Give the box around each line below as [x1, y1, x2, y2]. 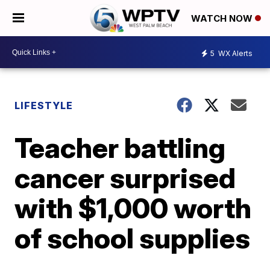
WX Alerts [216, 48, 253, 58]
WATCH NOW [191, 13, 255, 25]
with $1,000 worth [14, 191, 252, 225]
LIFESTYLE [14, 99, 74, 111]
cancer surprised [14, 161, 236, 195]
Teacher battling [14, 131, 226, 165]
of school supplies [14, 221, 251, 255]
